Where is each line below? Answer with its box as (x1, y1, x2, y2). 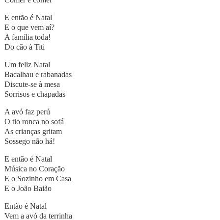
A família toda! (4, 33, 51, 42)
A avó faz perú (4, 108, 50, 116)
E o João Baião (4, 184, 52, 193)
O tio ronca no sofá (4, 117, 64, 126)
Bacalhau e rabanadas (4, 70, 72, 79)
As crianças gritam (4, 127, 62, 136)
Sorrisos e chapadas (4, 90, 65, 99)
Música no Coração (4, 165, 65, 173)
